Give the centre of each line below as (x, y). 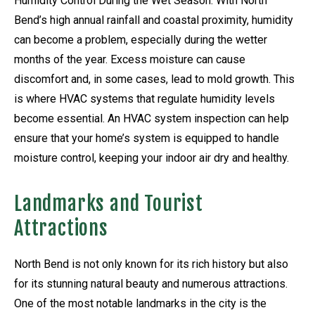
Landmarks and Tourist (109, 204)
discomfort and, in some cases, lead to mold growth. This (154, 79)
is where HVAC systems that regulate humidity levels (144, 98)
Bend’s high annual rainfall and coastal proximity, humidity (154, 20)
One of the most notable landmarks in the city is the (140, 303)
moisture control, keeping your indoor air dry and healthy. (152, 157)
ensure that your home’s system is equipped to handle (147, 138)
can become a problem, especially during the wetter (141, 39)
